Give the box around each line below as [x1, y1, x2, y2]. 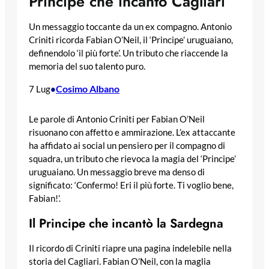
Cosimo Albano [56, 82, 119, 94]
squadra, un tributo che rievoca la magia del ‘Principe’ [29, 154, 236, 165]
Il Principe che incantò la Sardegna [29, 214, 223, 233]
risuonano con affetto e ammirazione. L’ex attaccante [29, 127, 235, 138]
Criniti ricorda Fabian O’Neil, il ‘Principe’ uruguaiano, [29, 35, 233, 46]
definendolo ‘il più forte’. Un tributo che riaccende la [29, 48, 228, 59]
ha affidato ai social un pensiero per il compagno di [29, 141, 225, 151]
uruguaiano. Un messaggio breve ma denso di [29, 167, 205, 178]
